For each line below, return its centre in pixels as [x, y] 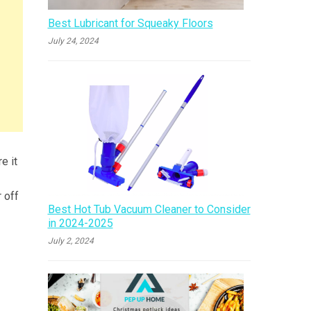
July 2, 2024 [70, 241]
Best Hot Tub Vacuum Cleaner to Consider [149, 210]
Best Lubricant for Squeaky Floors [130, 23]
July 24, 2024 [73, 41]
